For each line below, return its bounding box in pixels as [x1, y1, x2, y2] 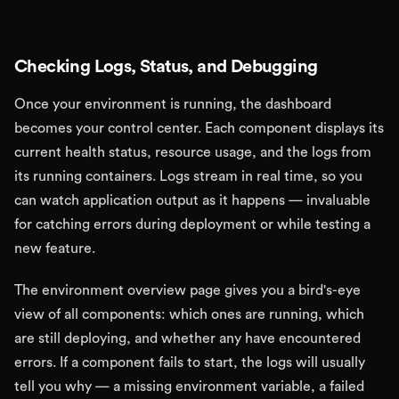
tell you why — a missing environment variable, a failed [14, 379, 364, 394]
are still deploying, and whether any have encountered [14, 331, 361, 346]
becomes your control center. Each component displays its [14, 121, 384, 135]
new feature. [14, 241, 95, 256]
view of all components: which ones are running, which [14, 307, 364, 322]
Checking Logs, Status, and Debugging [14, 58, 318, 76]
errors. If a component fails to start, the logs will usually [14, 355, 365, 370]
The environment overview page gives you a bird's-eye [14, 283, 361, 297]
